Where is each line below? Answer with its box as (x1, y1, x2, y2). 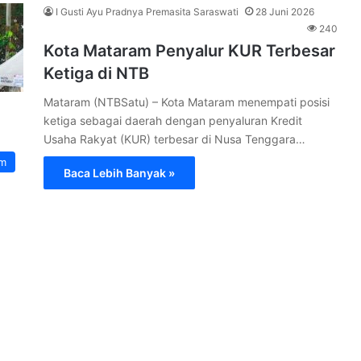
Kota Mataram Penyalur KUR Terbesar (44, 41, 335, 60)
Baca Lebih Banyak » (64, 166, 175, 180)
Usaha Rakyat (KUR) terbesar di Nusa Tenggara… (44, 132, 305, 146)
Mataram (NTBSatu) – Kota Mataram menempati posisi (44, 95, 330, 109)
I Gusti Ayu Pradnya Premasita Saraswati (56, 6, 239, 18)
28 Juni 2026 (255, 6, 314, 18)
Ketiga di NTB (44, 64, 149, 83)
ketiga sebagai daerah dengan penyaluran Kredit (44, 114, 302, 127)
